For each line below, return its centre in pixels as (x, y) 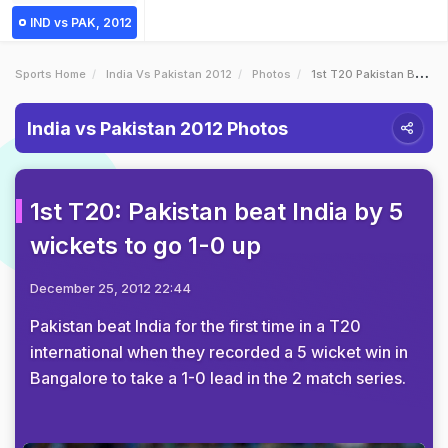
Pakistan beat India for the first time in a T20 (195, 326)
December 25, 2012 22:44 (110, 288)
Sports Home (50, 74)
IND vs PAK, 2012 (81, 22)
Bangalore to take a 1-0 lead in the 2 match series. (218, 378)
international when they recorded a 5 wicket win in (219, 352)
